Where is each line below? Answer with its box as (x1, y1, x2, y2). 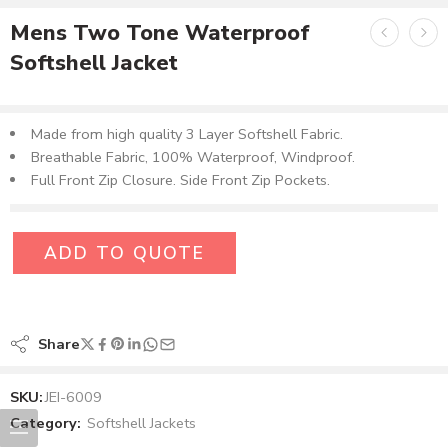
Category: (10, 413, 81, 433)
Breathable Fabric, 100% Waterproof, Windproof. (30, 147, 355, 167)
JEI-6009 (45, 387, 102, 407)
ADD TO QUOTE (44, 241, 205, 265)
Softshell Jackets (87, 413, 196, 433)
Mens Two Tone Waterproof (10, 18, 310, 48)
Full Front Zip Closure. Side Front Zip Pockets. (30, 170, 330, 190)
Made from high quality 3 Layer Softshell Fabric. (30, 124, 343, 144)
